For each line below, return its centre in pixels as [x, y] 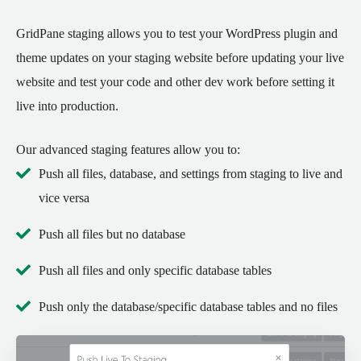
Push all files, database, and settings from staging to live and [190, 173]
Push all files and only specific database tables [155, 270]
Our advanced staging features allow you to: [128, 149]
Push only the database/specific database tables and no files [188, 306]
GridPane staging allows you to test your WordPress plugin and [177, 33]
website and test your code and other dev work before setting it [175, 81]
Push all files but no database [112, 234]
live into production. [67, 106]
